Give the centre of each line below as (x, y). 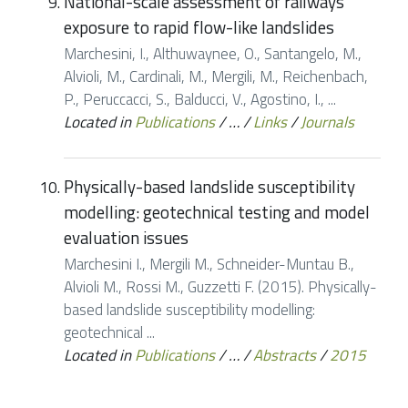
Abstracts (285, 356)
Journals (327, 122)
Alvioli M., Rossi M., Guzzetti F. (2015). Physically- (220, 287)
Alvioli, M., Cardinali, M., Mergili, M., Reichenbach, (216, 77)
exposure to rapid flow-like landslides (199, 27)
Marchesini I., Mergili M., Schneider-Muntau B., (209, 265)
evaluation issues (126, 237)
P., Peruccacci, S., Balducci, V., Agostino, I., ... (200, 100)
